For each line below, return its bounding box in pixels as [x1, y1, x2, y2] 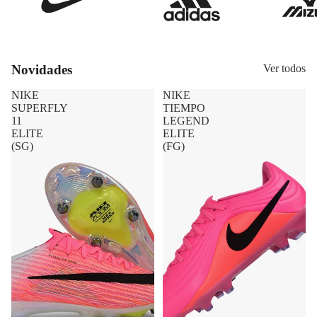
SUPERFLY [11, 35, 68, 47]
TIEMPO [163, 35, 205, 47]
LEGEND [163, 47, 209, 60]
